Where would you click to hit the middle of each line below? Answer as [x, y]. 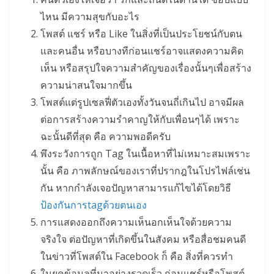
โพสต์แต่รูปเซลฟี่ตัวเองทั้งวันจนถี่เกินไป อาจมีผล [142, 102]
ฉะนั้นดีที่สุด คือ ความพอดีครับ [106, 137]
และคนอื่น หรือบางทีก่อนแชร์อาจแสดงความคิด [142, 51]
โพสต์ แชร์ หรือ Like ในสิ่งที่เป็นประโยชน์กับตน [141, 34]
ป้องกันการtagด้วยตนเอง [94, 205]
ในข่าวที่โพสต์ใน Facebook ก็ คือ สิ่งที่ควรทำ [137, 257]
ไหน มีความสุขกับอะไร [90, 17]
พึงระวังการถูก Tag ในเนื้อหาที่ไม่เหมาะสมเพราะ [146, 154]
